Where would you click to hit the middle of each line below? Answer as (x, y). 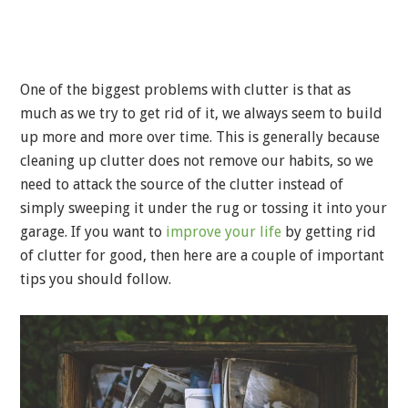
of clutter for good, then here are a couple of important (202, 255)
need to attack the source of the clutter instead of (182, 184)
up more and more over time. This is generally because (200, 137)
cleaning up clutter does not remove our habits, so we (197, 161)
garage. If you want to (93, 232)
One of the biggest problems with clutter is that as (185, 90)
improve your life (224, 232)
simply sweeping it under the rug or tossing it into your (204, 208)
